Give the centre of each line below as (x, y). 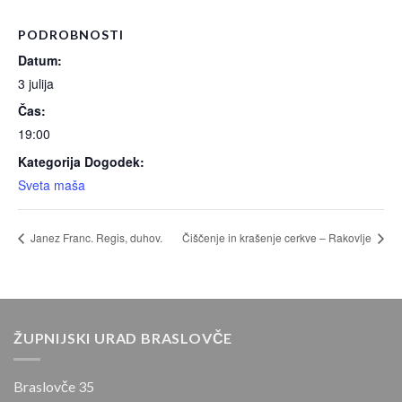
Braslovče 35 (54, 387)
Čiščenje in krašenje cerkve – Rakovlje (278, 238)
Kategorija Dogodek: (81, 161)
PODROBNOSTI (71, 35)
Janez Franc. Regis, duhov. (95, 238)
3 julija (36, 83)
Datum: (40, 60)
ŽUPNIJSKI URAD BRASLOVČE (123, 337)
